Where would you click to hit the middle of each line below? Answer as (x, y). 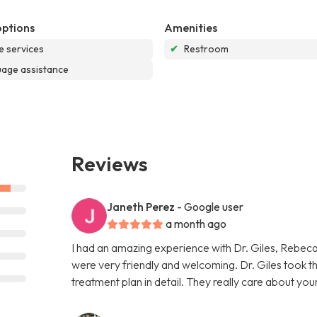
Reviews (110, 163)
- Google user (211, 206)
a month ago (196, 223)
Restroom (206, 48)
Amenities (191, 27)
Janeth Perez (141, 206)
